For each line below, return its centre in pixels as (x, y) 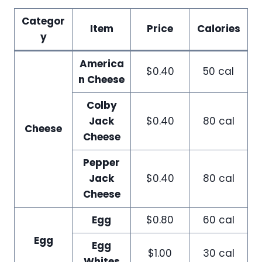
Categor (43, 21)
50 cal (218, 71)
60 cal (218, 220)
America (101, 63)
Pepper (101, 162)
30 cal (218, 253)
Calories (218, 28)
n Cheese (101, 79)
